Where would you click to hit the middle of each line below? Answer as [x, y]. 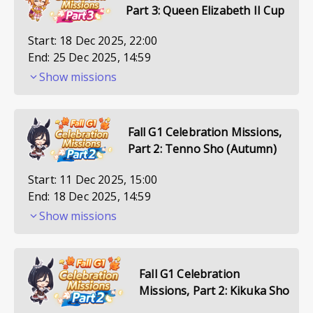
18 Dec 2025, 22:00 [109, 41]
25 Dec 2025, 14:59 [102, 58]
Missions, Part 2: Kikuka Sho [214, 290]
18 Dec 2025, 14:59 [102, 197]
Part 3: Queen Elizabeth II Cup [205, 10]
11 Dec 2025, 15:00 [109, 180]
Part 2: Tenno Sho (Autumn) [202, 148]
